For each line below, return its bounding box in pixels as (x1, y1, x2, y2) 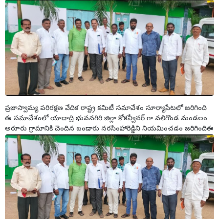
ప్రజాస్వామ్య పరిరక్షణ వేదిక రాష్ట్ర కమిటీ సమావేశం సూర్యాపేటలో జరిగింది (5, 104, 207, 113)
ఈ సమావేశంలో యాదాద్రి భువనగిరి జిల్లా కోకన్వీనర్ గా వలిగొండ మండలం (5, 114, 207, 124)
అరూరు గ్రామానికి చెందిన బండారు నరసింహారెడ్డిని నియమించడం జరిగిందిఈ (5, 124, 214, 134)
